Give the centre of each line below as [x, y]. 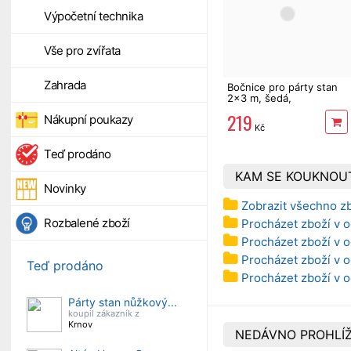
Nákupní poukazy [89, 119]
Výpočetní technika [93, 16]
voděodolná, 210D [271, 109]
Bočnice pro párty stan [282, 87]
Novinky [65, 188]
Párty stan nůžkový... [123, 302]
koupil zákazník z [104, 313]
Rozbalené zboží [87, 223]
